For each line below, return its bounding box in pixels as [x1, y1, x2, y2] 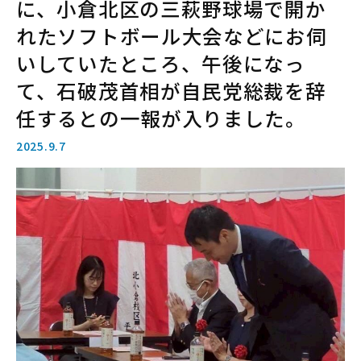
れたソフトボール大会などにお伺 [16, 22, 327, 50]
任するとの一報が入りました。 [16, 104, 306, 132]
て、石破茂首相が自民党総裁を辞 [16, 77, 326, 105]
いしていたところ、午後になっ [16, 49, 305, 77]
